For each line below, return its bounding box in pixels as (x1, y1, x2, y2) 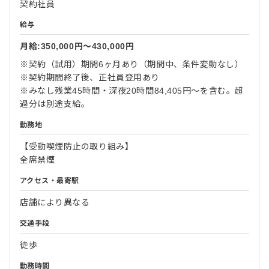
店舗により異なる (20, 198, 90, 207)
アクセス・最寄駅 (20, 177, 79, 185)
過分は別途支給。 (20, 99, 90, 109)
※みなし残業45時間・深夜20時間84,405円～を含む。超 (20, 86, 244, 95)
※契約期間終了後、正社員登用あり (20, 73, 160, 82)
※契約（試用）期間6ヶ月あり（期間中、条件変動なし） (20, 59, 244, 69)
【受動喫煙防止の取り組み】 (20, 142, 134, 151)
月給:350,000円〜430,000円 (20, 41, 134, 51)
